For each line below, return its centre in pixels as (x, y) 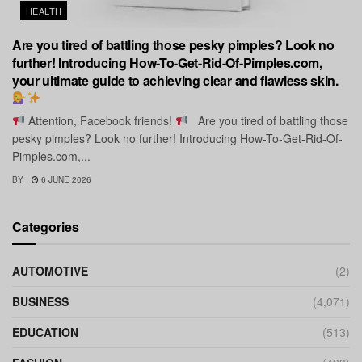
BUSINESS (40, 301)
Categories (46, 226)
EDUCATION (45, 332)
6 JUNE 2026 (65, 179)
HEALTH (44, 10)
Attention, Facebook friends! (100, 120)
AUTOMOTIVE (50, 270)
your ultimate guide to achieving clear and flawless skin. (175, 80)
